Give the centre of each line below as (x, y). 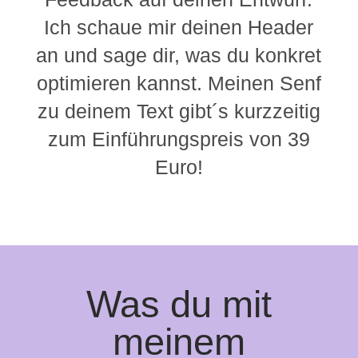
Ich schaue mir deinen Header (179, 28)
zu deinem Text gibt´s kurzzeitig (179, 111)
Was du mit (179, 304)
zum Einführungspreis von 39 (179, 139)
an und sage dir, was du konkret (179, 56)
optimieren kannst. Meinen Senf (179, 84)
